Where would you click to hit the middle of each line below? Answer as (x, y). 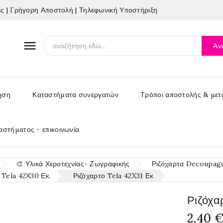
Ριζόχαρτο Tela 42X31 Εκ (113, 176)
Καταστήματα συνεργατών (75, 95)
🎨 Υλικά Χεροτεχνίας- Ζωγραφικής (73, 164)
